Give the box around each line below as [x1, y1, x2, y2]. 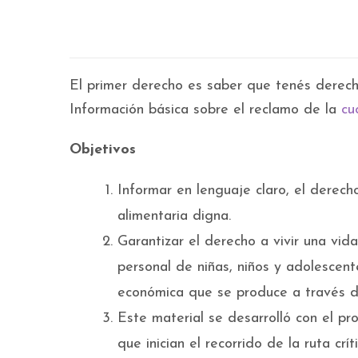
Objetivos [70, 142, 136, 158]
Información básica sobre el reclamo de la [70, 102, 341, 118]
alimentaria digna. [117, 209, 231, 225]
